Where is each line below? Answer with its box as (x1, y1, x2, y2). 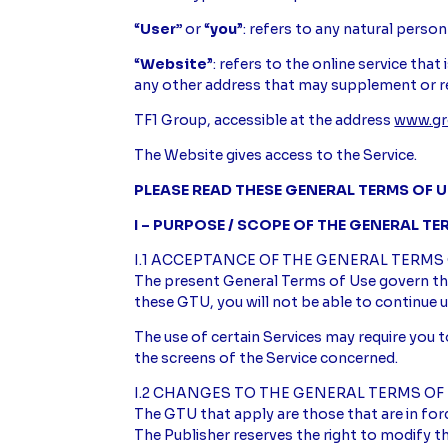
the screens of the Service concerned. (134, 349, 402, 368)
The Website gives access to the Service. (134, 146, 418, 165)
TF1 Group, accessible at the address (134, 111, 395, 130)
